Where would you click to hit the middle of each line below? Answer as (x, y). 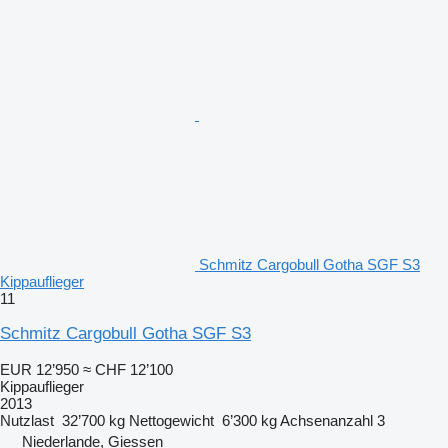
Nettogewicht (171, 420)
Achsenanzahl (326, 420)
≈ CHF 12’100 (128, 369)
